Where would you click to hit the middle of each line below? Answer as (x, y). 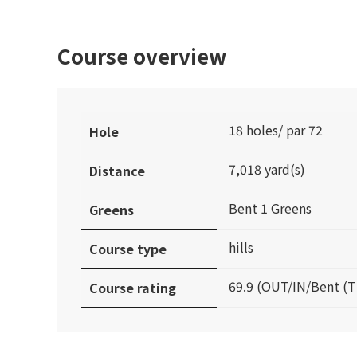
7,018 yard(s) (267, 169)
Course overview (142, 56)
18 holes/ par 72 (276, 130)
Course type (128, 249)
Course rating (133, 288)
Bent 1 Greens (270, 208)
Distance (117, 171)
